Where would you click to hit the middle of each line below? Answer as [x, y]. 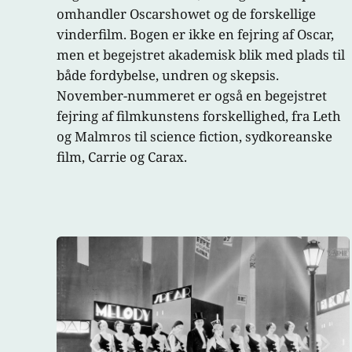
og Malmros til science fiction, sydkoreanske [194, 136]
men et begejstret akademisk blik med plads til [201, 54]
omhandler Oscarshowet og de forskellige [186, 13]
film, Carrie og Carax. [122, 156]
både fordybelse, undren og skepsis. [168, 75]
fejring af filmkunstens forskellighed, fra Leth [199, 115]
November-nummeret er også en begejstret [192, 95]
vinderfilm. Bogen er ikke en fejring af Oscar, [195, 34]
